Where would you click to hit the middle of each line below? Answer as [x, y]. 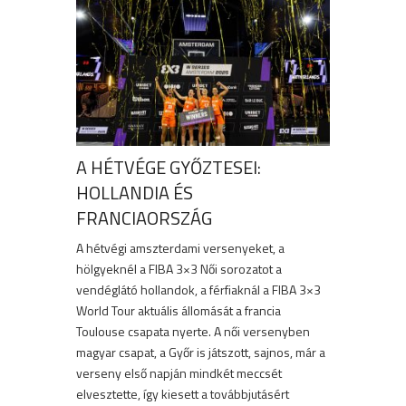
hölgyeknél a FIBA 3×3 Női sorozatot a [179, 268]
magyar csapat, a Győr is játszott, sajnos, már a [201, 352]
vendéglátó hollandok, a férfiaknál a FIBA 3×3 [198, 289]
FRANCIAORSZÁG [144, 217]
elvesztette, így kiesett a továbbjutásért [183, 393]
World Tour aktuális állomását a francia [179, 310]
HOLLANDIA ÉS [135, 192]
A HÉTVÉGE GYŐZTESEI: [169, 167]
